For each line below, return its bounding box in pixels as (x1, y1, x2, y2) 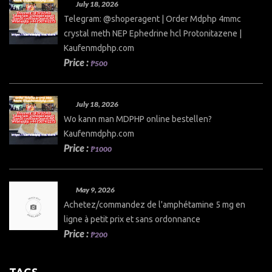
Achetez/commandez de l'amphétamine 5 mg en (64, 199, 245, 209)
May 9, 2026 (76, 185, 115, 194)
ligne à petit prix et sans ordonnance (64, 214, 200, 224)
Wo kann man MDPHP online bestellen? (64, 114, 212, 124)
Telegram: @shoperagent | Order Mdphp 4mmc (64, 13, 241, 24)
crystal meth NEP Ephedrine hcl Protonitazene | (64, 28, 242, 38)
